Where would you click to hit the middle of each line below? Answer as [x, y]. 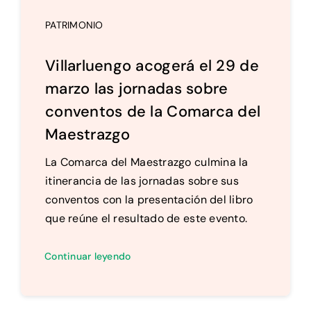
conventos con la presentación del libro [149, 199]
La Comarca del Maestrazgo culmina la [146, 162]
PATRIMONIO [74, 25]
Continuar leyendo [87, 256]
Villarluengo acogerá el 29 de [152, 65]
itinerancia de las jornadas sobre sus [142, 180]
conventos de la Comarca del [153, 111]
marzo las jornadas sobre [136, 88]
